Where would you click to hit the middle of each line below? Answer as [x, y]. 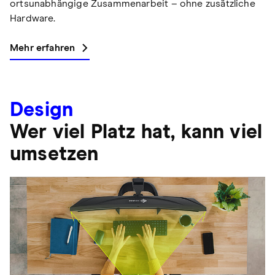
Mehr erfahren [43, 48]
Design [42, 110]
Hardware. [33, 18]
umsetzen [54, 154]
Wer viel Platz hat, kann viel [136, 132]
